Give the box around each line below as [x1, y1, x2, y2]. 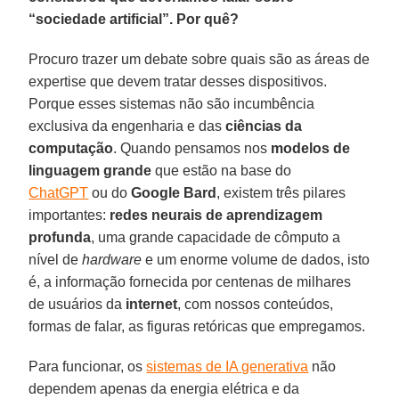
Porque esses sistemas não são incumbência [28, 95, 315, 111]
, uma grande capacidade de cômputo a [91, 229, 341, 245]
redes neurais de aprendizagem [110, 207, 323, 223]
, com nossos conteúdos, [177, 296, 334, 312]
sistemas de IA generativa [146, 358, 309, 374]
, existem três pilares [216, 184, 346, 200]
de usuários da [28, 296, 126, 312]
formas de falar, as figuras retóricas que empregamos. [28, 318, 366, 334]
